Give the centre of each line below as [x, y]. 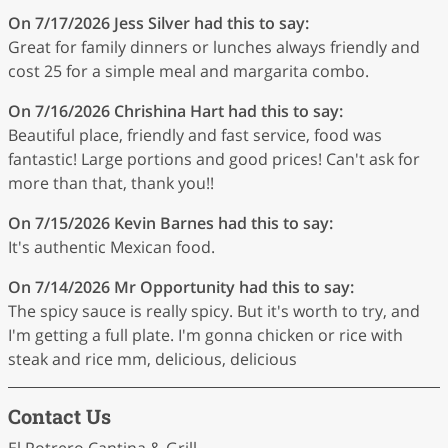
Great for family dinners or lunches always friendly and [214, 47]
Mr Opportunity [174, 287]
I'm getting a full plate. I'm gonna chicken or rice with [205, 335]
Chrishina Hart [169, 111]
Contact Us [59, 416]
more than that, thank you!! [111, 183]
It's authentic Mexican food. [111, 247]
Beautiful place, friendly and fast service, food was [195, 135]
